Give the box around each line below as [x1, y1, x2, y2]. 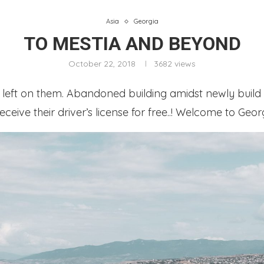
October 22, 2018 [68, 58, 136, 69]
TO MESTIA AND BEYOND [23, 32, 241, 55]
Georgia [133, 17, 159, 25]
